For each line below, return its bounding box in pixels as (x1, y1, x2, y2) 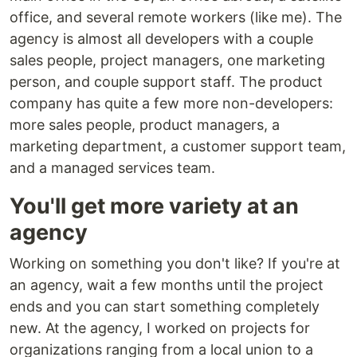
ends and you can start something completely (10, 298, 320, 316)
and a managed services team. (10, 159, 215, 177)
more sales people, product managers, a (10, 116, 280, 134)
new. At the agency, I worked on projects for (10, 320, 310, 337)
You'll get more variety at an (10, 193, 299, 220)
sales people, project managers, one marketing (10, 52, 325, 69)
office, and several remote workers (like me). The (10, 9, 342, 26)
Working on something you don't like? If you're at (10, 255, 340, 273)
